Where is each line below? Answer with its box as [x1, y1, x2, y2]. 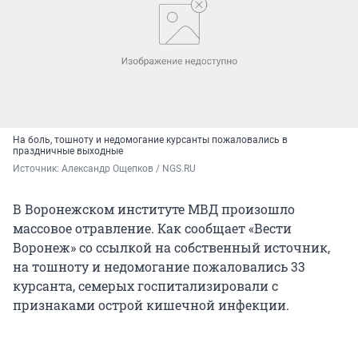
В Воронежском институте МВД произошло [13, 200, 295, 217]
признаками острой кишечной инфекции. [13, 296, 289, 313]
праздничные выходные [13, 145, 123, 157]
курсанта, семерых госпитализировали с [13, 276, 278, 294]
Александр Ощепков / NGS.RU [62, 162, 196, 174]
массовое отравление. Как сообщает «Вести [13, 219, 292, 237]
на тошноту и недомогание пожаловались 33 [13, 257, 305, 275]
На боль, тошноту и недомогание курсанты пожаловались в [13, 133, 288, 145]
